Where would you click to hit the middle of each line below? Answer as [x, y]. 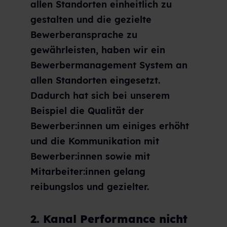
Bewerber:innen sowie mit [90, 156]
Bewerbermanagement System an [109, 65]
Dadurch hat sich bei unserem [100, 95]
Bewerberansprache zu [84, 34]
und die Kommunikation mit [95, 141]
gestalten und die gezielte [91, 19]
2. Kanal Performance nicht [109, 219]
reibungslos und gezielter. [90, 186]
